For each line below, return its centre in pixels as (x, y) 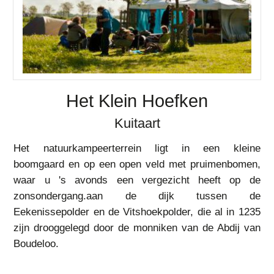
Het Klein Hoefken (137, 101)
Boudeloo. (36, 244)
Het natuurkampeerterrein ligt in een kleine (137, 148)
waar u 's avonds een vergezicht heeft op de (137, 180)
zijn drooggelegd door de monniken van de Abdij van (137, 228)
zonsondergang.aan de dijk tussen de (137, 196)
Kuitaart (137, 123)
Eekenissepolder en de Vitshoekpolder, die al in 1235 (137, 212)
